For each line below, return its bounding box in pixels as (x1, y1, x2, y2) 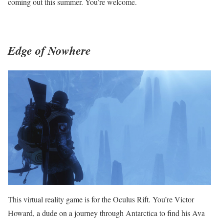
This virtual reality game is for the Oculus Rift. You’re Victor (8, 194, 194, 204)
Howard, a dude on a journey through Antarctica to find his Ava (8, 207, 205, 218)
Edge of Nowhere (8, 42, 91, 59)
